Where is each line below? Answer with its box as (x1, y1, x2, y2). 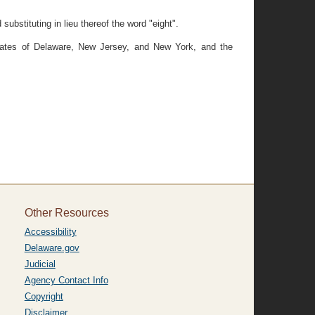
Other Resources (24, 207, 109, 219)
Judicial (24, 259, 56, 269)
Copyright (24, 291, 63, 302)
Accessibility (24, 226, 77, 237)
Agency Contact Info (24, 275, 108, 285)
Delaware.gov (24, 243, 79, 253)
